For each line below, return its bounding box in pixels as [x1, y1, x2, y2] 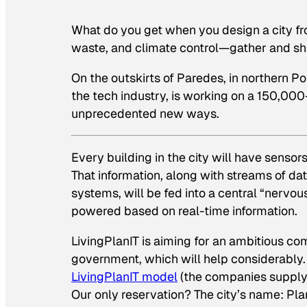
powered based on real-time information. [71, 202, 297, 219]
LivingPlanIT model [71, 268, 177, 284]
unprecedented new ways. [71, 106, 219, 122]
